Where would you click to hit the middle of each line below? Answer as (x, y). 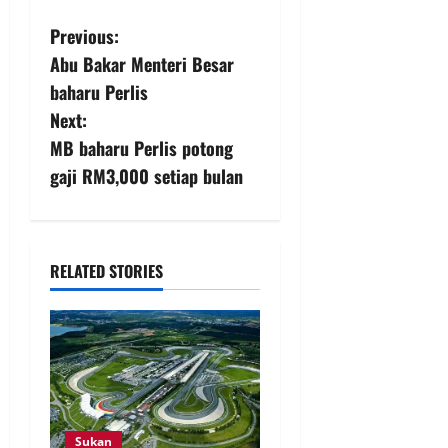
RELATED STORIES (106, 271)
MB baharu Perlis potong (141, 148)
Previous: (84, 36)
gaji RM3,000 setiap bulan (146, 176)
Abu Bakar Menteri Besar (142, 64)
